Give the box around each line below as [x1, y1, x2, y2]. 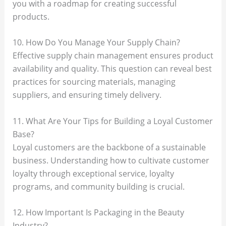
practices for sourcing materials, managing [12, 76, 176, 88]
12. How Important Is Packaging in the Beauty [12, 207, 184, 218]
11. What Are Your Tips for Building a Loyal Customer [12, 115, 213, 127]
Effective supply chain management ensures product [12, 50, 213, 62]
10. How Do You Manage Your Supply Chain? [12, 37, 180, 48]
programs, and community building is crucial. [12, 181, 185, 192]
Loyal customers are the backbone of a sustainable [12, 141, 206, 153]
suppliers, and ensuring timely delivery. [12, 89, 161, 101]
